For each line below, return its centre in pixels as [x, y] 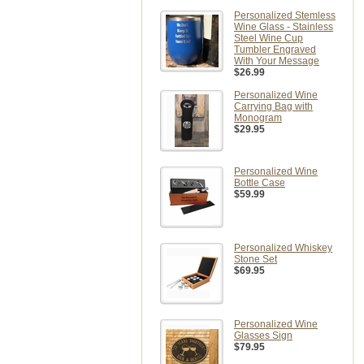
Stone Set [256, 259]
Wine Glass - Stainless [284, 27]
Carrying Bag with [273, 106]
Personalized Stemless [285, 15]
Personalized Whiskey [283, 248]
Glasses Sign [263, 336]
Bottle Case [260, 183]
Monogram [258, 118]
